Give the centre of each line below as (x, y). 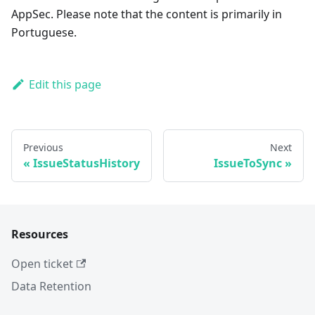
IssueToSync (248, 163)
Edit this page (65, 84)
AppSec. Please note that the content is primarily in (147, 14)
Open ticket (42, 264)
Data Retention (51, 286)
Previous (43, 147)
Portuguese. (44, 32)
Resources (40, 234)
